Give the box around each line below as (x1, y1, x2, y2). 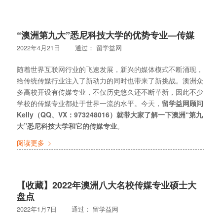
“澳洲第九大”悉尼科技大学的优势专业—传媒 (16, 28, 194, 41)
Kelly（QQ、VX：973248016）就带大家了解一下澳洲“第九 (16, 109, 203, 119)
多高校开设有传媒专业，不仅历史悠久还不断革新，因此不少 (16, 86, 203, 97)
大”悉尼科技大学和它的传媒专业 (16, 120, 117, 131)
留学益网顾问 (161, 98, 203, 108)
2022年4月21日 (16, 43, 60, 52)
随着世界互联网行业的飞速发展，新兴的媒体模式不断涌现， (16, 64, 203, 74)
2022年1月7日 (16, 205, 57, 214)
